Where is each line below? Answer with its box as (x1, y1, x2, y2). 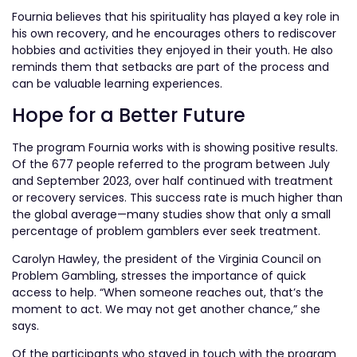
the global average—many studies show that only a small (12, 206, 331, 222)
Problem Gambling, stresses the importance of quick (12, 268, 306, 284)
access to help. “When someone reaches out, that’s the (12, 284, 324, 301)
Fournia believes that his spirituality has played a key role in (12, 9, 339, 25)
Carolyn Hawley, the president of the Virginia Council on (12, 251, 321, 268)
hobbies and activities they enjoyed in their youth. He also (12, 42, 333, 59)
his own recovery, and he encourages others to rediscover (12, 25, 336, 42)
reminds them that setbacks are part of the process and (12, 59, 329, 76)
